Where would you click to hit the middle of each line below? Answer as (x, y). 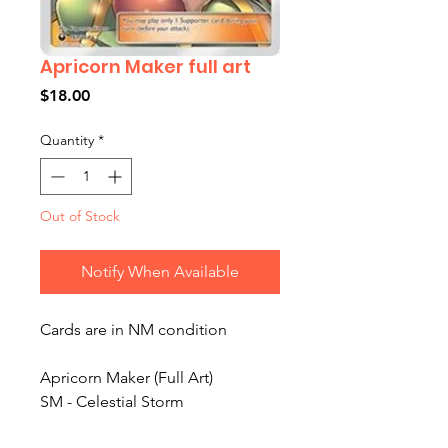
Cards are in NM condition (133, 329)
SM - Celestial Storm (112, 401)
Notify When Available (160, 271)
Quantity (67, 139)
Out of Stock (80, 215)
